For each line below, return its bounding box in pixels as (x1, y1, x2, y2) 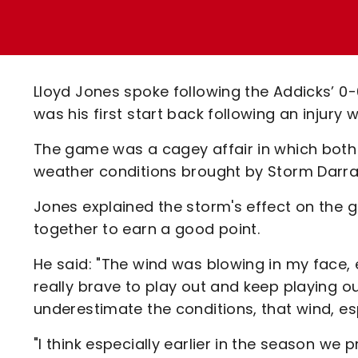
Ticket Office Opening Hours (87, 39, 285, 58)
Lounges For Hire (87, 23, 203, 42)
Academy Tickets (87, 67, 211, 86)
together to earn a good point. (34, 219, 261, 239)
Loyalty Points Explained (87, 11, 261, 30)
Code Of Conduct (87, 95, 210, 113)
